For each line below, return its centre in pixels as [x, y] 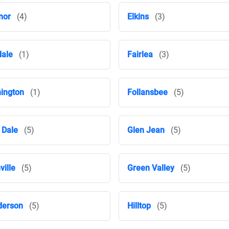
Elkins [138, 17]
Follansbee [147, 92]
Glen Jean [146, 130]
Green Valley [151, 168]
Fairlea [140, 54]
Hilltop [139, 206]
